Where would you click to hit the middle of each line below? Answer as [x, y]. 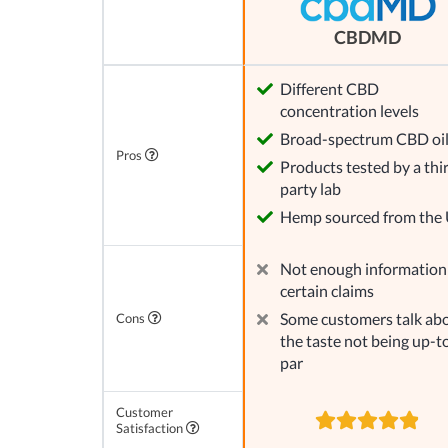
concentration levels [349, 111]
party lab [310, 189]
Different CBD [329, 89]
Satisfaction [151, 428]
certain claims [327, 291]
